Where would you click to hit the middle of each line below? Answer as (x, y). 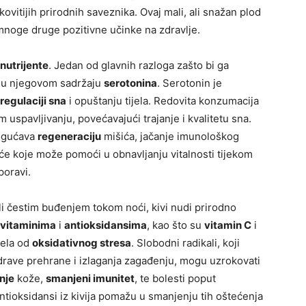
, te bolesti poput (175, 279)
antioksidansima (106, 225)
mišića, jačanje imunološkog (170, 137)
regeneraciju (69, 137)
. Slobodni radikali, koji (185, 243)
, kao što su (176, 225)
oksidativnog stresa (82, 243)
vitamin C (228, 225)
